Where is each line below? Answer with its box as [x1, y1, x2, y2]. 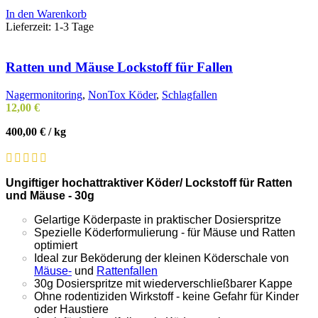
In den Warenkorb [6, 8, 87, 21]
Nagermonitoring [6, 88, 82, 101]
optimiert [34, 238, 77, 251]
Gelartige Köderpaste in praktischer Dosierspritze [34, 213, 281, 226]
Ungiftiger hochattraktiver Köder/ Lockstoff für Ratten [6, 176, 292, 189]
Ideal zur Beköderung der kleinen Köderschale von [34, 251, 289, 264]
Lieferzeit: [6, 21, 54, 33]
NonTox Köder [88, 88, 156, 101]
